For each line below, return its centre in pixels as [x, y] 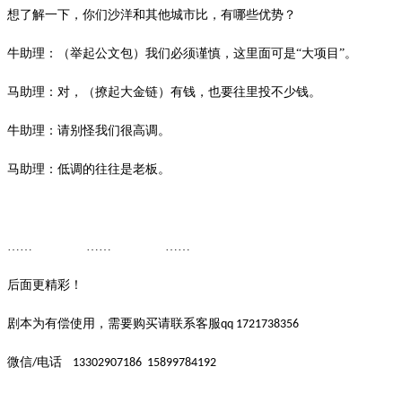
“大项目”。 [327, 53]
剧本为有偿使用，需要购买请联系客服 [114, 323]
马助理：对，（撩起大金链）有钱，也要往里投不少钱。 [164, 92]
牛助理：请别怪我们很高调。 [89, 130]
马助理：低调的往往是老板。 [89, 169]
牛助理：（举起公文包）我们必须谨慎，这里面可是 [152, 53]
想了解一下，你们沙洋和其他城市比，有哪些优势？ [152, 14]
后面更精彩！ [45, 284]
